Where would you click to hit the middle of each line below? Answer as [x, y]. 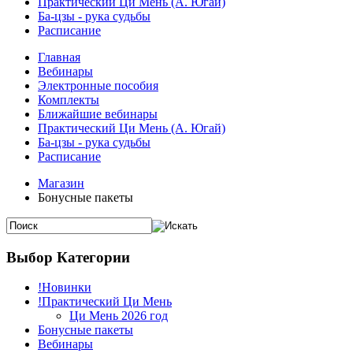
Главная [59, 57]
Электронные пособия [98, 85]
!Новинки [65, 288]
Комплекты [69, 100]
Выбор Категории [68, 257]
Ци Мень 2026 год [119, 316]
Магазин [61, 183]
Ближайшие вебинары [98, 114]
